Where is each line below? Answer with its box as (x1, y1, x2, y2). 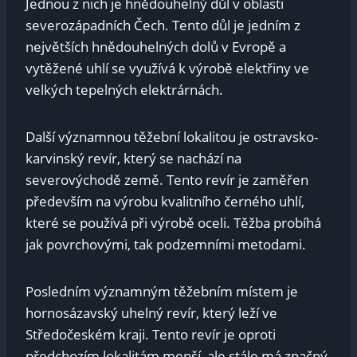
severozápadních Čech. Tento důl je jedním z (25, 16, 300, 35)
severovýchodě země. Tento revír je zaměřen (25, 171, 308, 190)
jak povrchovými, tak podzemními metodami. (25, 235, 306, 254)
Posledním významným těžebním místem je (25, 282, 298, 301)
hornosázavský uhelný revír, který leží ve (25, 304, 277, 323)
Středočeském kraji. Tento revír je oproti (25, 325, 276, 344)
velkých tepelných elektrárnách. (25, 80, 223, 100)
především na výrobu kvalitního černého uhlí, (25, 192, 304, 211)
